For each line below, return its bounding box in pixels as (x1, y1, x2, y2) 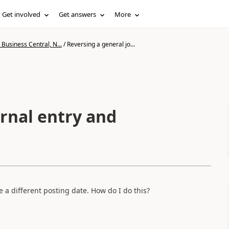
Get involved (2, 10, 41, 19)
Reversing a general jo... (66, 40, 135, 49)
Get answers (59, 10, 97, 19)
